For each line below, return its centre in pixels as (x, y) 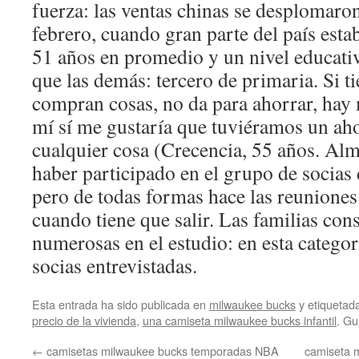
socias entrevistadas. (115, 265)
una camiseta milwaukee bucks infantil (240, 320)
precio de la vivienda (84, 320)
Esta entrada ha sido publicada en (121, 304)
